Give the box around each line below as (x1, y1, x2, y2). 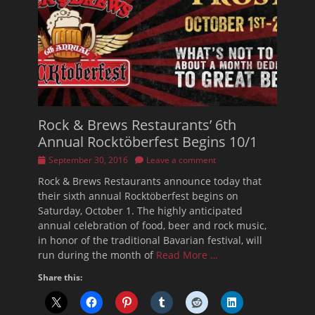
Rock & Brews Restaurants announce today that (38, 174, 262, 188)
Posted (37, 153, 64, 165)
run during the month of (38, 247, 156, 262)
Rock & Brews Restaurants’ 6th (38, 115, 236, 134)
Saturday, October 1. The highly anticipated (38, 203, 243, 217)
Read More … (156, 247, 218, 262)
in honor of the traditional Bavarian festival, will (38, 233, 262, 247)
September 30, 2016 (49, 153, 128, 166)
